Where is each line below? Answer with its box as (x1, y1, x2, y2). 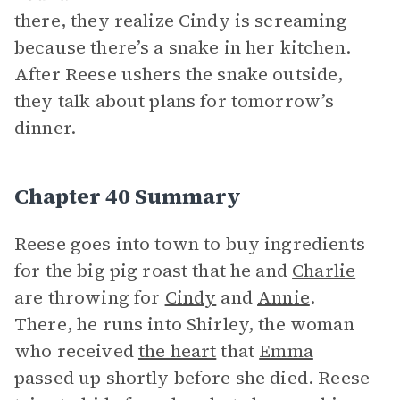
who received (14, 338, 138, 363)
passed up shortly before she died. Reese (14, 365, 370, 390)
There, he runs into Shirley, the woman (14, 312, 354, 337)
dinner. (14, 115, 77, 140)
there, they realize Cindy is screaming (14, 8, 347, 33)
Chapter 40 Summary (14, 181, 241, 211)
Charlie (292, 258, 356, 283)
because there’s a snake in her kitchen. (14, 35, 351, 60)
